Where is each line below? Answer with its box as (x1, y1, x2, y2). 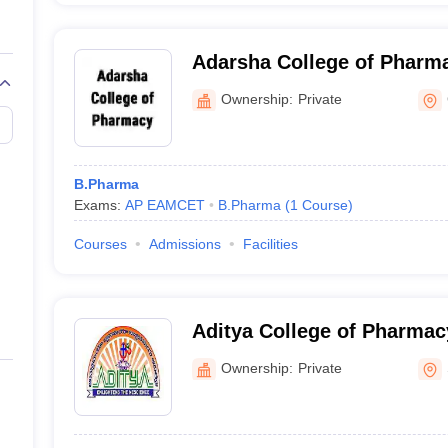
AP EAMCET (124, 197, 205, 213)
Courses (73, 236, 127, 252)
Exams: (73, 197, 125, 213)
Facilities (242, 236, 298, 252)
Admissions (148, 236, 221, 252)
